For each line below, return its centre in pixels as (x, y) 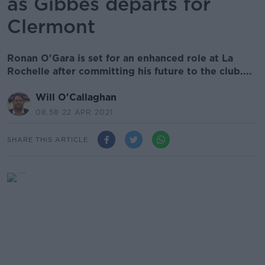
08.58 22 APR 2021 (74, 112)
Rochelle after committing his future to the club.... (130, 71)
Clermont (51, 26)
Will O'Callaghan (76, 97)
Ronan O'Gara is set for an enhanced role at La (120, 58)
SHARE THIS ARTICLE (48, 139)
